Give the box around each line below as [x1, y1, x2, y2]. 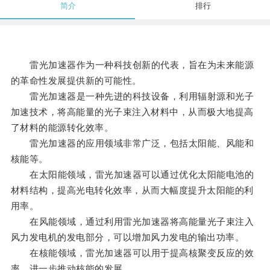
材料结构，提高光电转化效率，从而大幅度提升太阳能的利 [10, 185, 254, 196]
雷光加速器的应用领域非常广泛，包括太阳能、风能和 [10, 138, 254, 149]
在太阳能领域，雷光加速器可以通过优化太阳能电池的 [10, 169, 254, 180]
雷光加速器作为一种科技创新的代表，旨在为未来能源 [10, 60, 254, 71]
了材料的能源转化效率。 [10, 122, 114, 133]
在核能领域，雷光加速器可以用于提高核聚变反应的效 [10, 248, 254, 259]
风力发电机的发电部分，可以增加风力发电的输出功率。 [10, 232, 245, 243]
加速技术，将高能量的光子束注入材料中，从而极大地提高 [10, 107, 254, 118]
